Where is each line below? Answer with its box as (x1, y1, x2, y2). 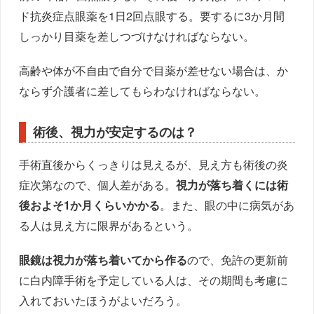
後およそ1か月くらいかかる (19, 196, 161, 213)
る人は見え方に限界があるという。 (19, 217, 199, 233)
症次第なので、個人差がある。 (19, 176, 177, 193)
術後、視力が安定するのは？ (33, 122, 198, 141)
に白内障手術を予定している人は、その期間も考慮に (19, 271, 289, 288)
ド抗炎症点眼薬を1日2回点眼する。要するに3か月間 (19, 7, 285, 24)
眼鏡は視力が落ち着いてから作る (19, 251, 188, 268)
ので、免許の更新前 (187, 251, 289, 268)
